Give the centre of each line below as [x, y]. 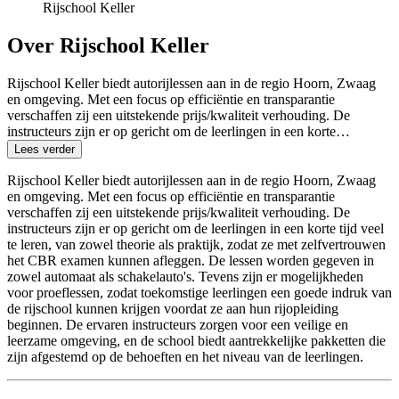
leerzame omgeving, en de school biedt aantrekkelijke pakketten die [196, 340]
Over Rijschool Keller [108, 45]
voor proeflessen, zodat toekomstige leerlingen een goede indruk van [199, 292]
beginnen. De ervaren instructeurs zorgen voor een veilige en [178, 324]
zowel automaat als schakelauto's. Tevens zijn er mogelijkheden [185, 276]
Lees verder [45, 149]
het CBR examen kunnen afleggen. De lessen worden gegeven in [191, 260]
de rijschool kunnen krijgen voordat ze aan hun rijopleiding [173, 308]
